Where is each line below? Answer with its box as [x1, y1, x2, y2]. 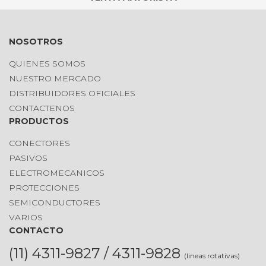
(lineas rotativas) [184, 251, 240, 260]
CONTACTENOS [9, 103, 75, 113]
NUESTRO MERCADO [9, 73, 101, 84]
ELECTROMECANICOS [9, 167, 104, 178]
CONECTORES [9, 138, 70, 148]
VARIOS [9, 212, 43, 223]
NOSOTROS [9, 36, 63, 47]
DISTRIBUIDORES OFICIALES [9, 88, 135, 99]
